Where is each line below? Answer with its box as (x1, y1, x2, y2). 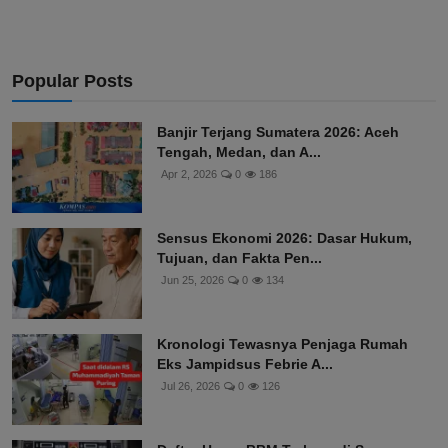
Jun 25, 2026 (161, 274, 224, 287)
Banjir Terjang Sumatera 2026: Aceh (157, 124, 399, 141)
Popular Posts (12, 71, 133, 92)
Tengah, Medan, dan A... (157, 144, 321, 161)
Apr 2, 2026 (161, 168, 217, 181)
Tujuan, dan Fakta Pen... (157, 250, 322, 267)
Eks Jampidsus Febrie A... (157, 356, 333, 373)
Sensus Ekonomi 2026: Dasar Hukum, (157, 230, 412, 247)
